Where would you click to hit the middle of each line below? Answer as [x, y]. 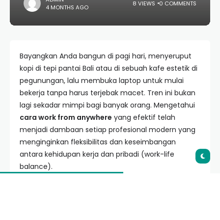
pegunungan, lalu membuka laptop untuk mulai [102, 81]
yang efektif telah [144, 117]
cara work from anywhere [66, 117]
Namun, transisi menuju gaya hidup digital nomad [105, 196]
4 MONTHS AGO [67, 7]
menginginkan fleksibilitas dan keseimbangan [98, 142]
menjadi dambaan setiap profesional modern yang [108, 130]
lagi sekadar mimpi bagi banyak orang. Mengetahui [107, 105]
